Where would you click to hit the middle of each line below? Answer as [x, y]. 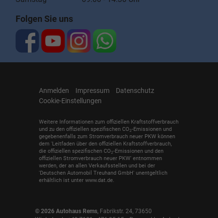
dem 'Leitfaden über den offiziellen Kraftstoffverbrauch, [105, 144]
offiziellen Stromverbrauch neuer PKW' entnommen [100, 158]
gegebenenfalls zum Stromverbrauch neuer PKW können [107, 136]
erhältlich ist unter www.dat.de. [77, 180]
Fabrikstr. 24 [116, 211]
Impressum [92, 91]
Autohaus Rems [77, 211]
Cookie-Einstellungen [70, 101]
